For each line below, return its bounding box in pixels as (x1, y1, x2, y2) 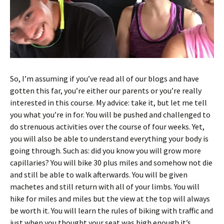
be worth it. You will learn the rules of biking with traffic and (10, 205, 213, 215)
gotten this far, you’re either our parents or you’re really (10, 85, 201, 95)
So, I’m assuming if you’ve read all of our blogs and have (10, 73, 199, 83)
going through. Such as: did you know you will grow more (10, 145, 201, 155)
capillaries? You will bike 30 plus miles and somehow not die (10, 157, 212, 167)
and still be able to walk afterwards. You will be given (10, 169, 187, 179)
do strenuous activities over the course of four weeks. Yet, (10, 121, 204, 131)
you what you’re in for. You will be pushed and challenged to (10, 109, 210, 119)
